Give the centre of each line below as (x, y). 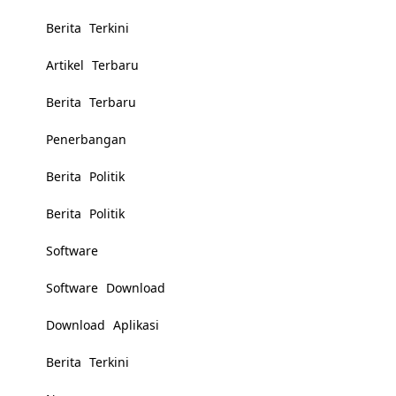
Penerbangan (87, 140)
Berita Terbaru (91, 103)
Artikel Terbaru (93, 65)
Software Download (106, 288)
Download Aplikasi (103, 325)
